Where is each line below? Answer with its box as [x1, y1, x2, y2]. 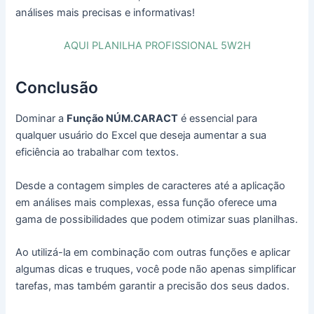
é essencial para [178, 112, 258, 125]
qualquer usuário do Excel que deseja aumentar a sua [15, 129, 267, 142]
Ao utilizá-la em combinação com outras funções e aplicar [15, 245, 291, 259]
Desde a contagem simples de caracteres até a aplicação [15, 179, 286, 192]
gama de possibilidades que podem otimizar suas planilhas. [15, 212, 299, 226]
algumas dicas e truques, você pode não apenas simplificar [15, 262, 296, 275]
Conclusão [15, 78, 99, 98]
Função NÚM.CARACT [67, 112, 179, 125]
